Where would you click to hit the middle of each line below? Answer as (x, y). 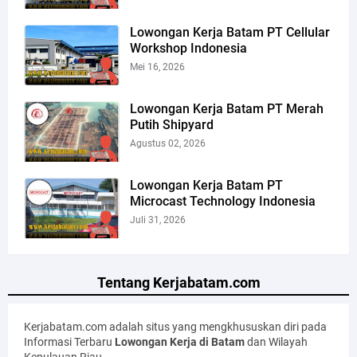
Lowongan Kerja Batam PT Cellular (230, 32)
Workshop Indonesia (188, 48)
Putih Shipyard (172, 124)
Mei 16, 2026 (157, 67)
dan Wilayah (276, 341)
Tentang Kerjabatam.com (178, 282)
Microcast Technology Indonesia (223, 201)
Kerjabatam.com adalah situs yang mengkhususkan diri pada (175, 326)
